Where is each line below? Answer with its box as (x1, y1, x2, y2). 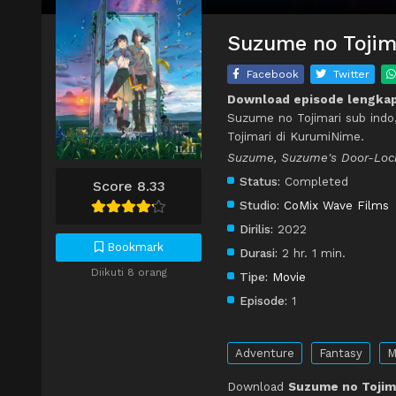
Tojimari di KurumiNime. (227, 129, 364, 144)
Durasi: (240, 246, 278, 261)
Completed (280, 174, 348, 189)
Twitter (333, 68, 369, 81)
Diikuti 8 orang (90, 265, 167, 278)
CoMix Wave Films (284, 198, 389, 213)
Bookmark (103, 240, 164, 254)
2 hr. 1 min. (278, 246, 346, 261)
